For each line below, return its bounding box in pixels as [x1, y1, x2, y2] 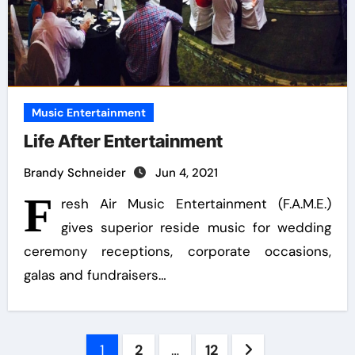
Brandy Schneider [23, 165, 129, 181]
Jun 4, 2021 [155, 165, 218, 181]
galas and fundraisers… [23, 266, 166, 284]
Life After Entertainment [23, 131, 223, 151]
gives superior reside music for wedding [60, 219, 332, 236]
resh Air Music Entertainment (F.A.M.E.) [60, 195, 332, 212]
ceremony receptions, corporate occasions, [23, 242, 332, 260]
